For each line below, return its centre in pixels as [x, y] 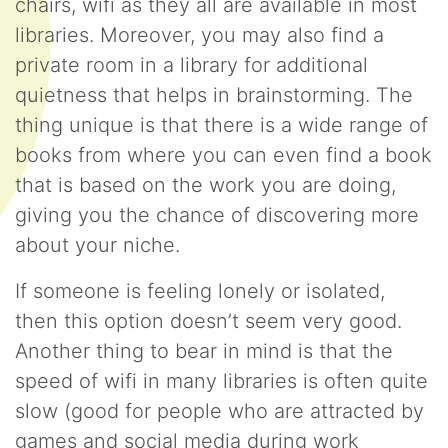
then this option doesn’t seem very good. [208, 321]
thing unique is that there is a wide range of [221, 125]
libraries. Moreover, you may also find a [199, 35]
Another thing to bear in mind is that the [204, 351]
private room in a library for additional [191, 65]
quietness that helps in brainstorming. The [214, 95]
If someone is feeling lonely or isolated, [200, 291]
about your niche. [100, 245]
